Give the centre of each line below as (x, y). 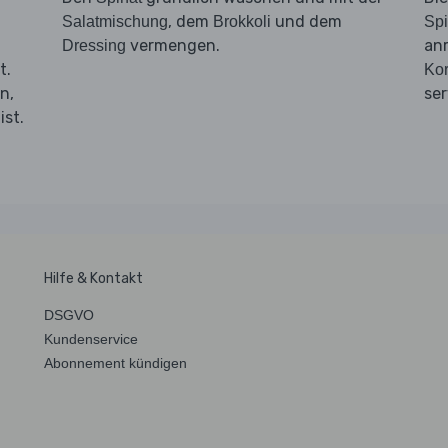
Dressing (93, 45)
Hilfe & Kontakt (93, 278)
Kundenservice (91, 338)
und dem (306, 21)
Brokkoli (241, 21)
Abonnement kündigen (115, 362)
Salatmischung (114, 21)
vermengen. (172, 45)
